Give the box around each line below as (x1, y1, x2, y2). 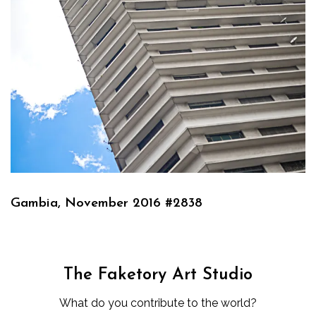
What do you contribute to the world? (59, 296, 257, 310)
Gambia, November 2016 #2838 (11, 196, 202, 210)
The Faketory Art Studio (63, 266, 253, 284)
